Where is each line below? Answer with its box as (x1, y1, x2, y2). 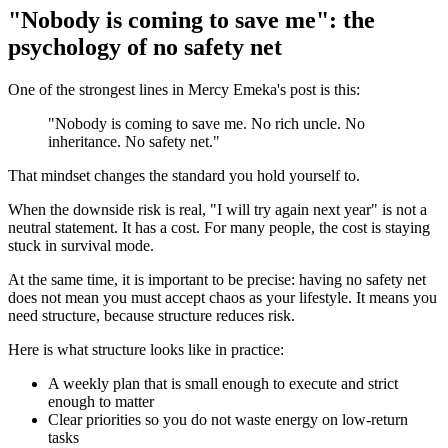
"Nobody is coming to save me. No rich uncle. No (48, 115, 365, 133)
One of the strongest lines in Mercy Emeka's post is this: (8, 81, 360, 99)
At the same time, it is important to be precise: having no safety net (8, 271, 426, 289)
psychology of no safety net (8, 34, 282, 61)
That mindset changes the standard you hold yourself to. (8, 167, 360, 185)
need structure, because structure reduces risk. (8, 307, 295, 325)
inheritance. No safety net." (48, 133, 220, 151)
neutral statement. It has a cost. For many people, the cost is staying (8, 219, 430, 237)
